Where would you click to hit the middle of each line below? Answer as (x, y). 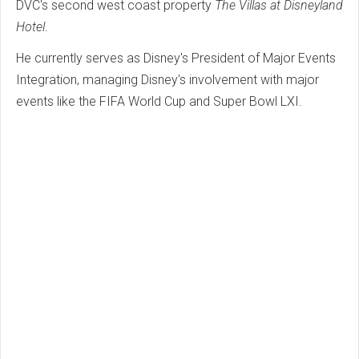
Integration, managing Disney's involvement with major (167, 79)
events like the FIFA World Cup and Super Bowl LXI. (161, 101)
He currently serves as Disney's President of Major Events (176, 58)
